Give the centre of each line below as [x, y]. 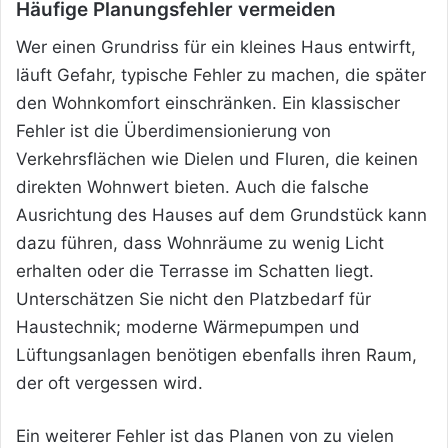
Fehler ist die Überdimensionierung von [173, 130]
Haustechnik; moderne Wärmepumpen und [188, 326]
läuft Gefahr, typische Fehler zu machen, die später [221, 74]
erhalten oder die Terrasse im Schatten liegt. [195, 270]
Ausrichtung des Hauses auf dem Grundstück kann [221, 214]
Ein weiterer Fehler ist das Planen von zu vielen [205, 435]
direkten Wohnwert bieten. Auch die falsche [192, 186]
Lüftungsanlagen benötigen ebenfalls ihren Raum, [216, 354]
